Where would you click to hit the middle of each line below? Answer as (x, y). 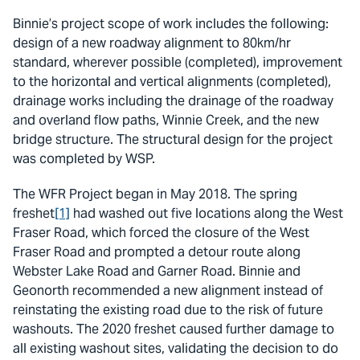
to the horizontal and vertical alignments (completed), (172, 81)
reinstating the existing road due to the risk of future (168, 309)
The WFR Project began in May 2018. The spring (155, 194)
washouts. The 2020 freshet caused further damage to (174, 329)
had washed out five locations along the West (207, 213)
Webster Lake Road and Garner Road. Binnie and (157, 271)
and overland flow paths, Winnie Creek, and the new (166, 120)
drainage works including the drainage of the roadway (173, 100)
